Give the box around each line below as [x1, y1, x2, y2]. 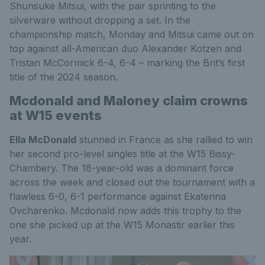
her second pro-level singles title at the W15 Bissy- [9, 148, 235, 160]
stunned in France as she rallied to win [76, 134, 253, 146]
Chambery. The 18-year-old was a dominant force [9, 162, 234, 174]
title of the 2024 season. [9, 71, 118, 83]
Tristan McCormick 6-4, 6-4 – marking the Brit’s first [9, 57, 245, 69]
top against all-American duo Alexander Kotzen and [9, 43, 241, 55]
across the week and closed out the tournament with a [9, 176, 255, 189]
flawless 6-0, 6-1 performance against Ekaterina [9, 190, 226, 203]
